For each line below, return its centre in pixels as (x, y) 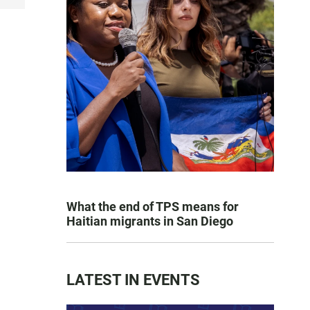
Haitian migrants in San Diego (150, 221)
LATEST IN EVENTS (133, 280)
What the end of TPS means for (153, 207)
